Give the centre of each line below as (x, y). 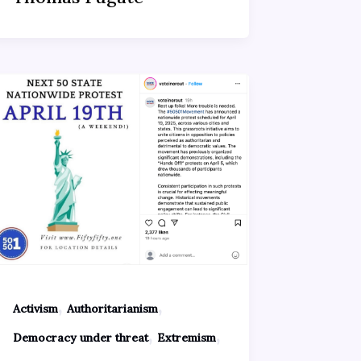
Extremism (186, 338)
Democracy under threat (80, 338)
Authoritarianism (112, 309)
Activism (35, 309)
